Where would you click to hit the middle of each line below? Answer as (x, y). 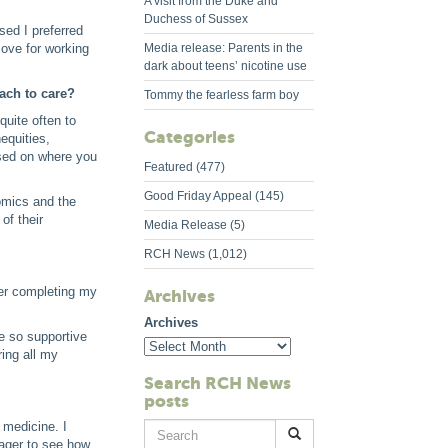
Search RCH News (217, 383)
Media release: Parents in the (223, 48)
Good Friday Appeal (198, 196)
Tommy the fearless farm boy (221, 95)
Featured (168, 167)
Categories (189, 137)
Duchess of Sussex (196, 19)
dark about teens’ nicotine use (225, 66)
